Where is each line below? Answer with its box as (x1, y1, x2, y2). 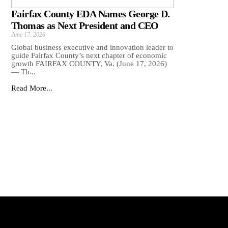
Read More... (11, 84, 52, 93)
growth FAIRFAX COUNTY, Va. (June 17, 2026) (11, 60, 167, 68)
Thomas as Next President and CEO (11, 20, 159, 32)
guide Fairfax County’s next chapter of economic (11, 51, 167, 60)
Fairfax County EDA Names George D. (11, 8, 170, 20)
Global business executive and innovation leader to (11, 43, 174, 52)
